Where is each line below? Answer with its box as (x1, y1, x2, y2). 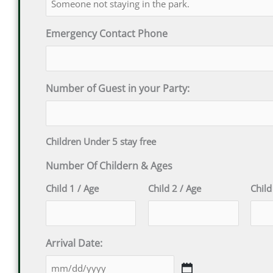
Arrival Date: (45, 236, 102, 250)
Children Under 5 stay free (45, 135, 156, 147)
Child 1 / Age (45, 182, 99, 194)
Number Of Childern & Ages (45, 158, 172, 172)
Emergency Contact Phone (45, 26, 168, 40)
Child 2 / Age (148, 182, 202, 194)
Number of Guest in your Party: (45, 81, 190, 95)
